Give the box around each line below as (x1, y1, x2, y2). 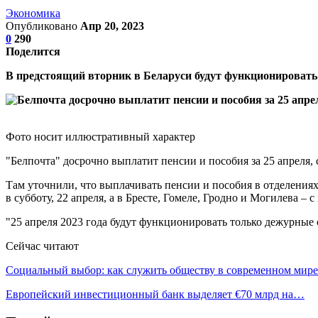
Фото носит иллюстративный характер (6, 130, 195, 143)
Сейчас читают (6, 239, 79, 252)
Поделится (6, 45, 60, 57)
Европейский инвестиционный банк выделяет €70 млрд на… (6, 287, 305, 300)
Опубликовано (6, 19, 80, 32)
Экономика (6, 6, 60, 19)
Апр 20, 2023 (80, 19, 144, 32)
